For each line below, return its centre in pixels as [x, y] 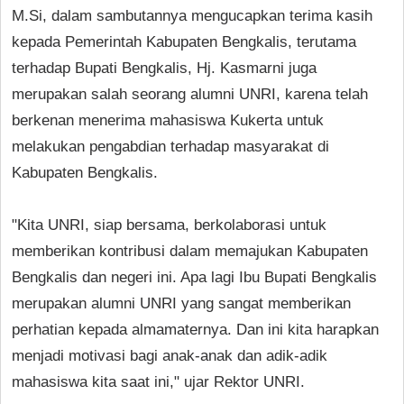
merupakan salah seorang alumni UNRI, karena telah [190, 94]
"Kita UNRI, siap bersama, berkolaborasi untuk [169, 225]
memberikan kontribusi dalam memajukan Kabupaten [190, 251]
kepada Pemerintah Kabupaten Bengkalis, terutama [184, 41]
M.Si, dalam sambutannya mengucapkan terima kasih [192, 15]
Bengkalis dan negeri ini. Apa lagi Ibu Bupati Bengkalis [194, 277]
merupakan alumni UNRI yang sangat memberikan [181, 303]
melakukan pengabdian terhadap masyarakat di [170, 146]
